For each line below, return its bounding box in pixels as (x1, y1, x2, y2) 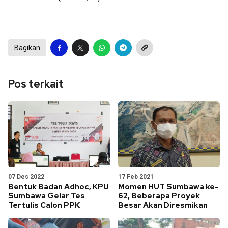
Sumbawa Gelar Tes (8, 190, 85, 201)
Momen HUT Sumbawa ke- (118, 181, 219, 192)
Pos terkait (8, 77, 64, 91)
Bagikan (14, 43, 40, 52)
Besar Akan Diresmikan (118, 199, 208, 210)
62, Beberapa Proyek (118, 190, 200, 201)
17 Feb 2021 (118, 173, 154, 180)
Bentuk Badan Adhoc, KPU (8, 181, 109, 192)
